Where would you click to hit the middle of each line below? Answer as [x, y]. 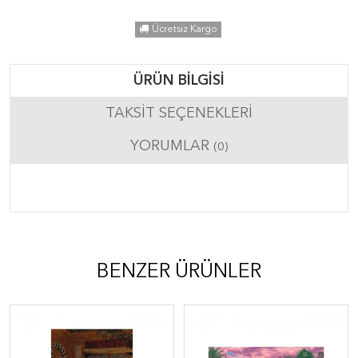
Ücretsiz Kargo [184, 30]
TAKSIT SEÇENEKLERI [179, 113]
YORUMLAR [172, 146]
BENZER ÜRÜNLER [179, 272]
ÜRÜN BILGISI [179, 81]
